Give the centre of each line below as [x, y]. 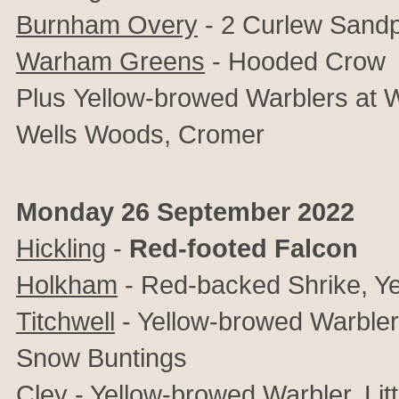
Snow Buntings [102, 358]
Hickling [61, 248]
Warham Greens [110, 61]
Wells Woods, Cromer [140, 134]
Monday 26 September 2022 [185, 212]
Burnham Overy [107, 24]
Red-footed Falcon [244, 248]
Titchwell [65, 321]
